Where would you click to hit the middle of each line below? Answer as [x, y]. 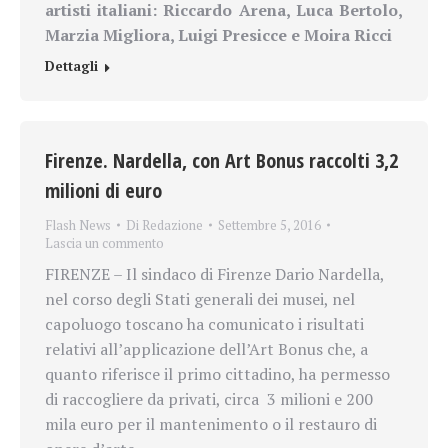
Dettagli [71, 65]
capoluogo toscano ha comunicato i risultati [204, 323]
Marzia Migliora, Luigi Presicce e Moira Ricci [218, 34]
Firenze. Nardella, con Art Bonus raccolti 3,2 [221, 160]
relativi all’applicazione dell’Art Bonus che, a [206, 348]
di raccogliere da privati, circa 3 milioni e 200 [209, 398]
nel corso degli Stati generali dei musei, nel [200, 298]
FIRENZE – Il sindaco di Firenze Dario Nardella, [214, 273]
